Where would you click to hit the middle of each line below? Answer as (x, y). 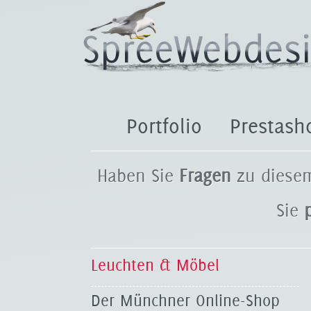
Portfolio (164, 126)
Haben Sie (138, 175)
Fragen (205, 175)
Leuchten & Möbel (155, 265)
